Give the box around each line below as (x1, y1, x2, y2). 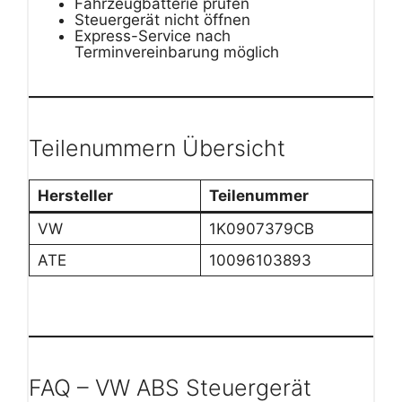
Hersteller (37, 187, 113, 205)
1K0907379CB (208, 220, 314, 239)
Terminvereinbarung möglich (74, 43, 279, 62)
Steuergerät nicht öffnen (74, 11, 250, 30)
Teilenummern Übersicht (29, 135, 285, 162)
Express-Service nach (74, 27, 231, 46)
